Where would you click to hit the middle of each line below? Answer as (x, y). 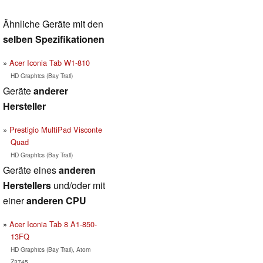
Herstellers (27, 185)
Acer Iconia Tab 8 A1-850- (53, 224)
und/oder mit (78, 185)
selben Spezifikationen (54, 39)
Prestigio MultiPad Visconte (56, 129)
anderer (51, 90)
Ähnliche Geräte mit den (53, 23)
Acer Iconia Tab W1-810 (50, 62)
